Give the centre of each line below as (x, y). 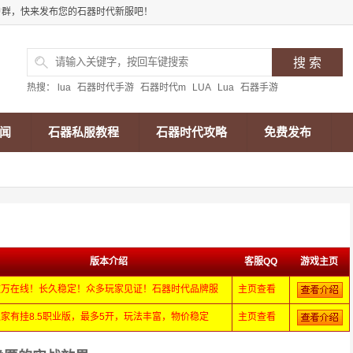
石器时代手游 (106, 87)
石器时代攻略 (191, 132)
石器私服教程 (84, 132)
